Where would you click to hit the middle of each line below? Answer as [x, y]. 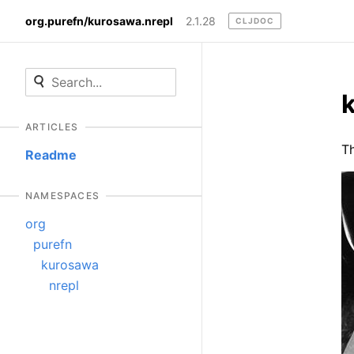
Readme [51, 155]
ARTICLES [52, 127]
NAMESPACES [62, 196]
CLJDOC [255, 21]
